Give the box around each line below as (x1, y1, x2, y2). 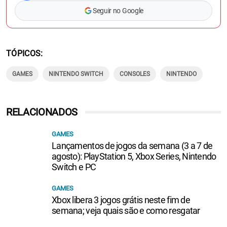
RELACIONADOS (6, 106, 78, 119)
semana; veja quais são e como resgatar (52, 205, 200, 216)
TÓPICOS (6, 49, 41, 59)
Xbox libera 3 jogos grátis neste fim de (52, 195, 190, 206)
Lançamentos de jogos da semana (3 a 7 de (52, 140, 213, 152)
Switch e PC (52, 162, 96, 173)
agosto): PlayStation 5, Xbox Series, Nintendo (52, 151, 216, 162)
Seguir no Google (93, 7, 143, 15)
